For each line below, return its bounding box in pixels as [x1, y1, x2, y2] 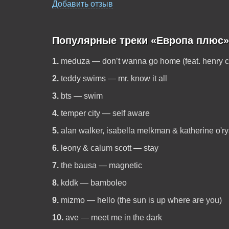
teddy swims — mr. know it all [60, 74, 167, 83]
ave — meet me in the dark [65, 213, 162, 222]
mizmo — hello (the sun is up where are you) [60, 196, 222, 204]
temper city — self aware [60, 109, 150, 118]
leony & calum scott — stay [60, 144, 158, 152]
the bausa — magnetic [60, 161, 142, 170]
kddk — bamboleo [60, 178, 127, 187]
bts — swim [60, 91, 103, 100]
